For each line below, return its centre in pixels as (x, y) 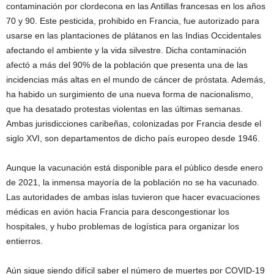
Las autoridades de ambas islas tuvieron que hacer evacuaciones (133, 197)
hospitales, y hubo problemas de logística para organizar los (123, 226)
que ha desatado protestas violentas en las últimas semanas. (124, 109)
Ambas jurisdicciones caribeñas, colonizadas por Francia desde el (134, 123)
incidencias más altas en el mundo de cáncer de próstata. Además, (136, 79)
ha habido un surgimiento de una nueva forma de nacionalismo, (130, 94)
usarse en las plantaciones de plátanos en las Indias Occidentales (134, 35)
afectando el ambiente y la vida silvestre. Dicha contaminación (126, 50)
